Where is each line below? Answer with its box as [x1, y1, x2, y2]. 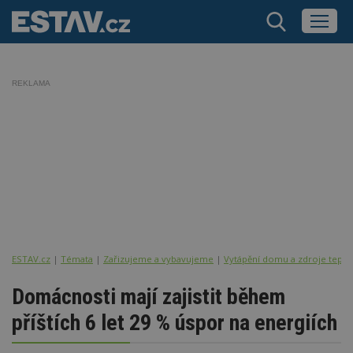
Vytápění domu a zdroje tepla [224, 252, 350, 265]
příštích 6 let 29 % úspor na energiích [12, 309, 337, 336]
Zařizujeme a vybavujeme [103, 252, 214, 265]
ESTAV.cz [12, 252, 50, 265]
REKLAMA [12, 79, 50, 87]
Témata [61, 252, 93, 265]
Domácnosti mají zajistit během [12, 283, 285, 310]
